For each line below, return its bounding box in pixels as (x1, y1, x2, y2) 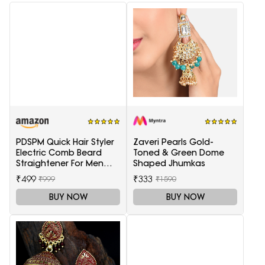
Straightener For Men (16, 157, 104, 169)
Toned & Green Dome (133, 147, 224, 158)
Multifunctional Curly (16, 168, 103, 179)
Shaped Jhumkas (133, 157, 205, 169)
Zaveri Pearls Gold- (133, 136, 214, 147)
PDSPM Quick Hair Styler (16, 136, 114, 147)
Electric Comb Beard (16, 147, 102, 158)
